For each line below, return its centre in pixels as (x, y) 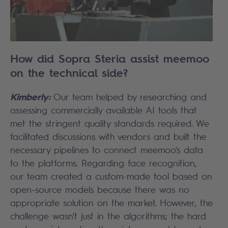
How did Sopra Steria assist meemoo (110, 59)
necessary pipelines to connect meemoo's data (107, 150)
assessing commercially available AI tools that (104, 110)
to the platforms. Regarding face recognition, (103, 163)
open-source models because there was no (100, 190)
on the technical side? (69, 73)
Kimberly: (30, 97)
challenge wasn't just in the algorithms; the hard (108, 216)
